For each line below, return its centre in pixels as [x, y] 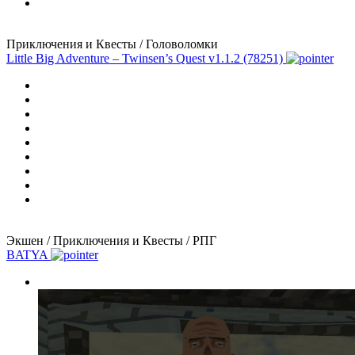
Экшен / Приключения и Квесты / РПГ [111, 240]
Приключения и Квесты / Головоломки [112, 44]
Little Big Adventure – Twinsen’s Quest [106, 58]
